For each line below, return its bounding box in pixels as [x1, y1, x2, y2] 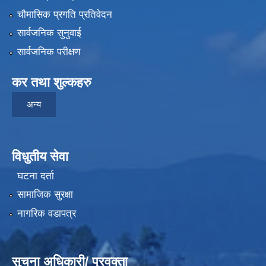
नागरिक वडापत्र [17, 207, 76, 219]
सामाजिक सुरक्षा [17, 189, 73, 201]
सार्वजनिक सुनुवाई [17, 27, 81, 39]
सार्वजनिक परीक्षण [17, 46, 80, 58]
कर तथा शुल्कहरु [12, 74, 91, 90]
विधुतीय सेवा [12, 148, 68, 164]
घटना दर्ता [17, 170, 54, 182]
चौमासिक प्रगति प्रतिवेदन [17, 8, 112, 20]
